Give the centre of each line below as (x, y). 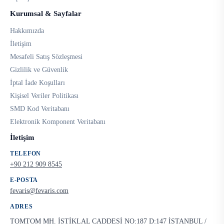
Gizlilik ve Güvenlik (39, 70)
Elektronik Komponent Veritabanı (58, 122)
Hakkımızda (27, 31)
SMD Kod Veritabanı (40, 109)
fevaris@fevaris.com (39, 191)
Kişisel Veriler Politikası (44, 96)
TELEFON (26, 154)
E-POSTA (24, 180)
